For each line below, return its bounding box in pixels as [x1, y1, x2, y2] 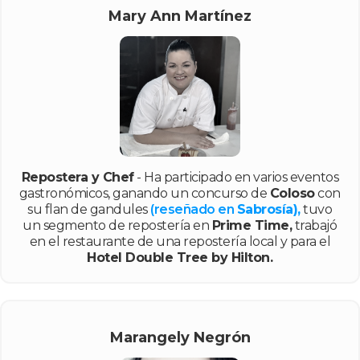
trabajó [292, 217, 337, 233]
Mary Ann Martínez [108, 6, 252, 25]
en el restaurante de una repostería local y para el [29, 233, 331, 249]
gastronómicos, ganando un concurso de [18, 185, 270, 201]
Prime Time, [211, 217, 292, 233]
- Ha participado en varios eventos [133, 169, 339, 185]
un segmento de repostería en [22, 217, 212, 233]
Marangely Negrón [109, 328, 251, 346]
